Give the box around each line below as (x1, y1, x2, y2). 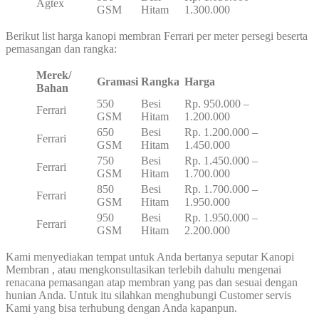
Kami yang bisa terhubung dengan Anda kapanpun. (6, 302, 237, 315)
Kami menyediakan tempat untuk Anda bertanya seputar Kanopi (6, 251, 294, 263)
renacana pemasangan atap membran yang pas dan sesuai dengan (6, 276, 298, 289)
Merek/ (36, 69, 71, 82)
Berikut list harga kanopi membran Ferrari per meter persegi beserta (6, 30, 308, 43)
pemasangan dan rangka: (6, 43, 117, 56)
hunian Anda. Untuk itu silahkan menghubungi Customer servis (6, 289, 291, 302)
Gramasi (97, 75, 138, 88)
